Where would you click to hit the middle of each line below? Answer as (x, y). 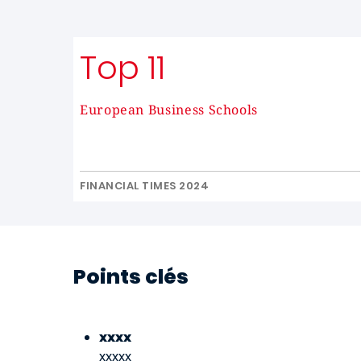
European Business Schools (169, 110)
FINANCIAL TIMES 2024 (145, 186)
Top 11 (122, 68)
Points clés (131, 277)
